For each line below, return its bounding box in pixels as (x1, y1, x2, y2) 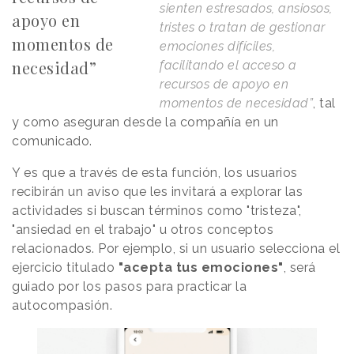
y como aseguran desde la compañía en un (12, 114, 279, 130)
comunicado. (12, 133, 96, 149)
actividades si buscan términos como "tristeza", (12, 202, 302, 218)
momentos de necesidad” (160, 95, 314, 111)
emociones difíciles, (160, 38, 276, 54)
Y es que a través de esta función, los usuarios (12, 164, 298, 180)
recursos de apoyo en (160, 76, 289, 92)
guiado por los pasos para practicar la (12, 278, 247, 294)
